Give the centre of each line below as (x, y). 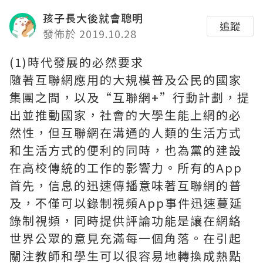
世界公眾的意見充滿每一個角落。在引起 (126, 238)
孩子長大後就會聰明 (93, 18)
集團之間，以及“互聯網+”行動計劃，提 (130, 97)
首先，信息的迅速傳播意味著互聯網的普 (126, 185)
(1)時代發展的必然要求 (77, 62)
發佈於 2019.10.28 (90, 33)
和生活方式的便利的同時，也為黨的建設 (126, 150)
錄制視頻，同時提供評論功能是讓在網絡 (126, 220)
